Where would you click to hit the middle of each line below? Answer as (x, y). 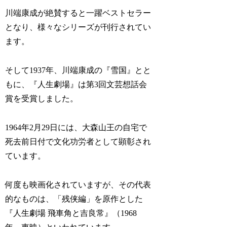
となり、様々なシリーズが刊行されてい (78, 27)
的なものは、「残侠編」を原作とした (74, 199)
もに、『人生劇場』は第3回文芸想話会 (76, 85)
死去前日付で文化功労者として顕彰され (78, 141)
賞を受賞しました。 (42, 99)
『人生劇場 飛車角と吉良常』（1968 (71, 213)
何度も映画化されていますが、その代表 (78, 184)
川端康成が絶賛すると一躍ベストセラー (78, 13)
